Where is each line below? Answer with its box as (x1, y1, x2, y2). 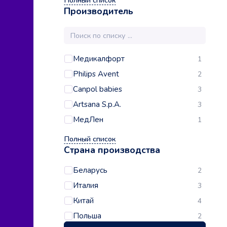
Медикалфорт (73, 54, 125, 64)
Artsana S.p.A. (73, 99, 121, 110)
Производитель (64, 5, 133, 18)
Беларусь (73, 165, 107, 176)
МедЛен (73, 115, 103, 125)
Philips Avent (73, 69, 119, 80)
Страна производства (64, 144, 160, 157)
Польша (73, 211, 101, 221)
